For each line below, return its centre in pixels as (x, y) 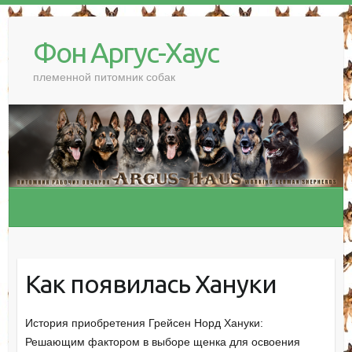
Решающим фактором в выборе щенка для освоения (162, 342)
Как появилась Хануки (151, 283)
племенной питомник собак (104, 77)
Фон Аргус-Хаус (125, 52)
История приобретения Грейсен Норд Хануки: (144, 323)
